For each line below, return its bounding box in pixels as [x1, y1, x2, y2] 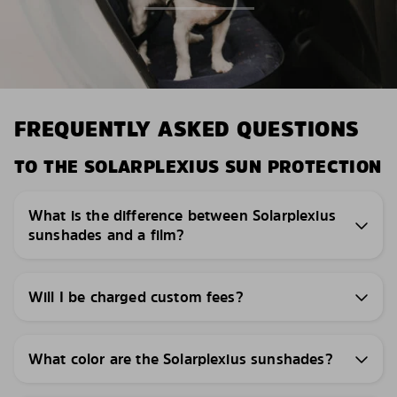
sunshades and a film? [28, 225, 185, 245]
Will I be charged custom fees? [28, 287, 244, 307]
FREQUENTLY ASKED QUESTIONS [14, 114, 360, 144]
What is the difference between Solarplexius [28, 206, 336, 225]
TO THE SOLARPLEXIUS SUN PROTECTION [14, 154, 382, 179]
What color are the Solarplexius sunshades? [28, 349, 333, 369]
